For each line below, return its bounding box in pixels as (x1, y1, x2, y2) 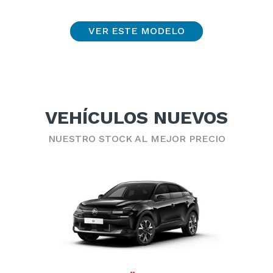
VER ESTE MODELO (88, 25, 185, 37)
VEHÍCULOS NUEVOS (45, 106, 228, 128)
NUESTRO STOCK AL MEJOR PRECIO (48, 132, 225, 144)
